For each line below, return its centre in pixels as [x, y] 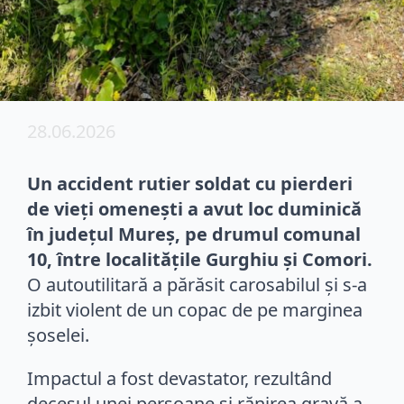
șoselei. [58, 335]
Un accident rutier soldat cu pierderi [190, 183]
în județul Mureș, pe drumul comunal [194, 234]
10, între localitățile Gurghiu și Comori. [200, 259]
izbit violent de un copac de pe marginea [195, 309]
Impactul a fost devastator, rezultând [179, 378]
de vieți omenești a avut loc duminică [194, 208]
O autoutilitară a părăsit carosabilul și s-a [197, 284]
